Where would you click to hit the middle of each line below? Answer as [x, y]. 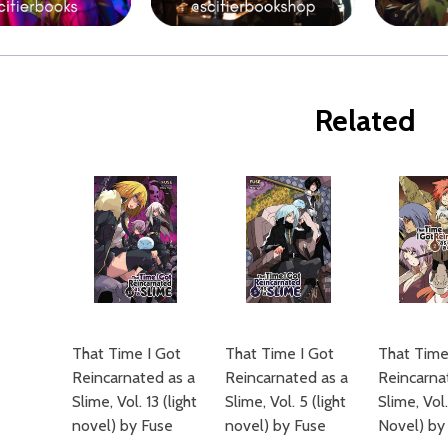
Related [365, 120]
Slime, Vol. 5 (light [285, 401]
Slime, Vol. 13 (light [134, 401]
